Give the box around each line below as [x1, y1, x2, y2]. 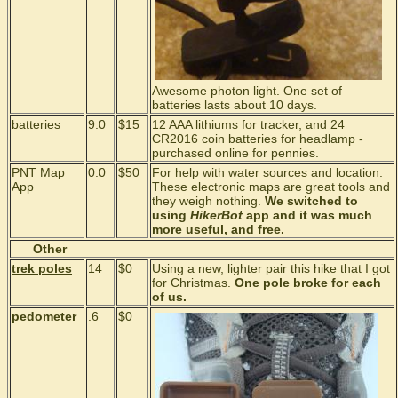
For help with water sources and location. [152, 165, 383, 179]
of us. [152, 290, 187, 304]
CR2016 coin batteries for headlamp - [152, 131, 363, 146]
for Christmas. [152, 275, 235, 290]
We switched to [265, 194, 358, 208]
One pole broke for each [235, 275, 381, 290]
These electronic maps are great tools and [152, 179, 390, 194]
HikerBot [190, 208, 243, 222]
